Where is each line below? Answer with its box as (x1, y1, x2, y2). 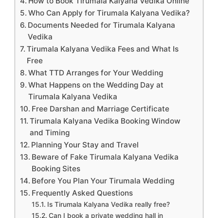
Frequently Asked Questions (32, 188, 133, 198)
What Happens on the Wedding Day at (28, 80, 164, 90)
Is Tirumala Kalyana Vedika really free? (47, 200, 170, 209)
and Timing (30, 128, 70, 138)
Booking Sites (32, 164, 81, 174)
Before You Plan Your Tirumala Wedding (32, 176, 175, 186)
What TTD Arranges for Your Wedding (28, 68, 163, 78)
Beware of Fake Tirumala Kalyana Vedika (32, 152, 179, 162)
